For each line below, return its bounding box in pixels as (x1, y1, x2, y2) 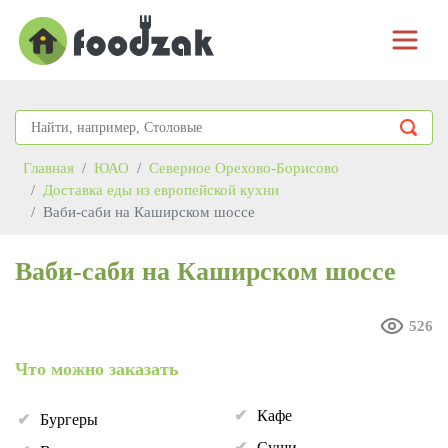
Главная (23, 160, 74, 176)
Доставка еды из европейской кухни (43, 182, 279, 198)
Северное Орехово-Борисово (149, 160, 339, 176)
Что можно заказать (15, 359, 179, 379)
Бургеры (40, 411, 98, 428)
